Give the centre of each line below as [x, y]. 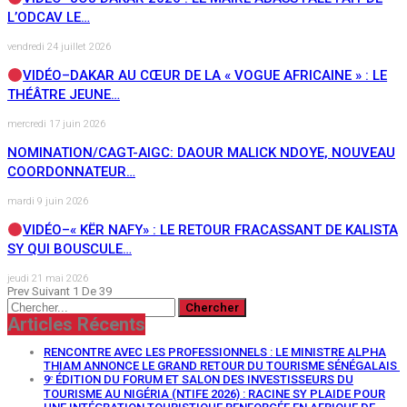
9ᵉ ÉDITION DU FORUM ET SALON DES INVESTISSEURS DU [199, 380]
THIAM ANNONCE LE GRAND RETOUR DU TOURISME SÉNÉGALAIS [222, 366]
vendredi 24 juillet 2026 [59, 47]
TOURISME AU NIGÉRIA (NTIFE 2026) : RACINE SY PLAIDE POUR [214, 394]
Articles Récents [76, 325]
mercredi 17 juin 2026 [56, 124]
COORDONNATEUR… [71, 172]
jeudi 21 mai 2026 [48, 279]
